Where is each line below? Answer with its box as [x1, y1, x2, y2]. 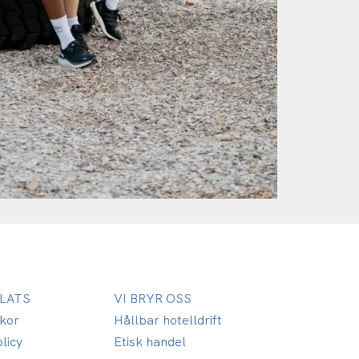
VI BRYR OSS [114, 290, 192, 308]
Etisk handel [114, 333, 186, 351]
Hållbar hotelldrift [114, 312, 222, 329]
